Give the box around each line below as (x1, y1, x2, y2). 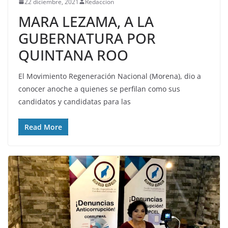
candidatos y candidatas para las (18, 96, 131, 106)
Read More (24, 122, 62, 132)
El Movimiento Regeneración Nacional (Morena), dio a (18, 71, 201, 81)
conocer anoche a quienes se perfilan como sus (18, 83, 180, 94)
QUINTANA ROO (18, 45, 128, 65)
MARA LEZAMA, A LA (18, 11, 154, 31)
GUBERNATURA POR (18, 28, 156, 48)
